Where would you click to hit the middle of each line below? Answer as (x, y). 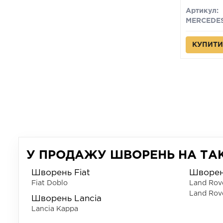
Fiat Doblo (50, 183)
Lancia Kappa (55, 209)
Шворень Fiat (61, 173)
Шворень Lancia (66, 199)
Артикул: (202, 11)
